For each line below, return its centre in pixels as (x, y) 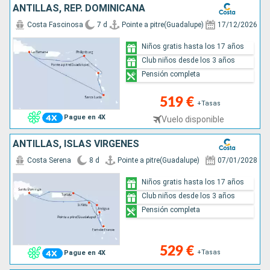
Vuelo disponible (193, 120)
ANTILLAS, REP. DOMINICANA (79, 8)
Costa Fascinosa (55, 25)
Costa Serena (49, 161)
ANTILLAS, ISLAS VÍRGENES (76, 144)
